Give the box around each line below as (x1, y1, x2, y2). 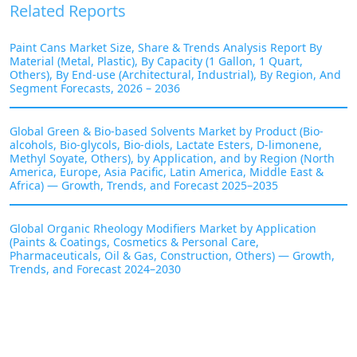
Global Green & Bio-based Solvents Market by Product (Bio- (10, 123, 324, 139)
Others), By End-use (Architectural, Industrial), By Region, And (10, 66, 341, 82)
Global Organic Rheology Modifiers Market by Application (10, 220, 316, 236)
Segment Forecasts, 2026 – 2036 (10, 80, 180, 96)
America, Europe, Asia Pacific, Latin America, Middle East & (10, 163, 324, 179)
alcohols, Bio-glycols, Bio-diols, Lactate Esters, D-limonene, (10, 136, 322, 152)
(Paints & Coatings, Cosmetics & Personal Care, (10, 233, 259, 249)
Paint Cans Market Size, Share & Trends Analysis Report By (10, 39, 322, 55)
